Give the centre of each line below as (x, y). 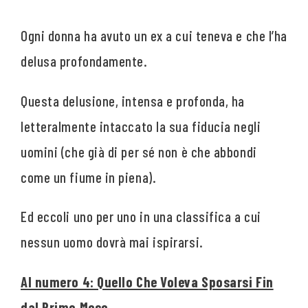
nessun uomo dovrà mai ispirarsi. (112, 242)
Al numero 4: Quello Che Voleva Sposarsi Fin (147, 281)
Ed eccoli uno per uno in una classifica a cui (141, 217)
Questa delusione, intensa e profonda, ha (133, 100)
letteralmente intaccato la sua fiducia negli (141, 126)
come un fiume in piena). (89, 177)
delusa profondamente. (84, 61)
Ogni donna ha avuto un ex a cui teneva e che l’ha (154, 36)
